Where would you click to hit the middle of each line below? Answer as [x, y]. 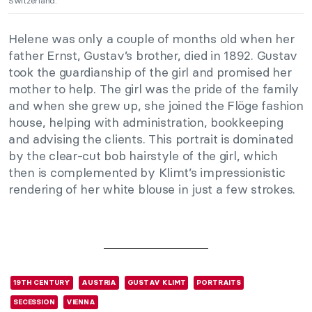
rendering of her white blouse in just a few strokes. [152, 189]
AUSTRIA [99, 282]
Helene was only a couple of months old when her [151, 38]
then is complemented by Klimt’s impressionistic [147, 172]
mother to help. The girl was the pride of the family [154, 88]
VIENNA [80, 302]
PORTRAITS [219, 282]
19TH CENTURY [42, 282]
